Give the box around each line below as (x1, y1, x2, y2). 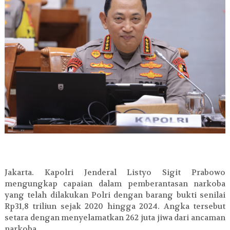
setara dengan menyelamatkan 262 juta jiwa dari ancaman (4, 213, 226, 223)
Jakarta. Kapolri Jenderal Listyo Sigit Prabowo (4, 167, 226, 178)
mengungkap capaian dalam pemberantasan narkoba (4, 179, 226, 189)
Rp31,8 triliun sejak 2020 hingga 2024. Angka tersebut (4, 201, 226, 212)
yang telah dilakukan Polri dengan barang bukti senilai (4, 190, 226, 201)
